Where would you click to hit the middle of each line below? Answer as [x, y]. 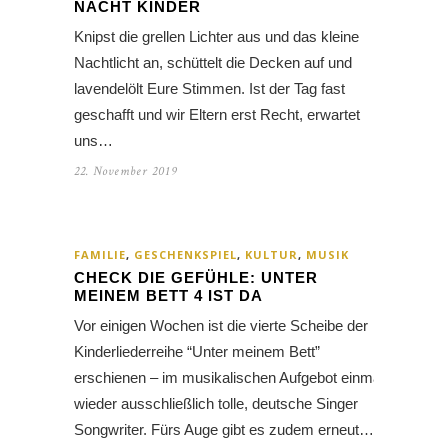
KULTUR [271, 255]
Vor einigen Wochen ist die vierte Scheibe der [221, 326]
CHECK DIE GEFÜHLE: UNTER [196, 278]
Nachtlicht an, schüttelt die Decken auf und [213, 63]
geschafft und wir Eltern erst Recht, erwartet [217, 115]
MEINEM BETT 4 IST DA [168, 296]
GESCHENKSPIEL [185, 255]
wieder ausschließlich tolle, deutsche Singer [216, 404]
